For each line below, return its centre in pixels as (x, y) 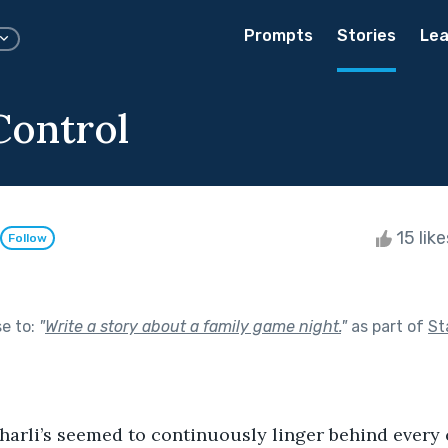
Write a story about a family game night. (193, 326)
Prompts (278, 35)
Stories (366, 35)
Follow (27, 238)
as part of (387, 326)
